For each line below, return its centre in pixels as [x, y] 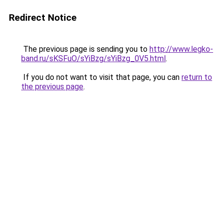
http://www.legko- [181, 49]
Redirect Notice [43, 18]
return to [197, 77]
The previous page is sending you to [85, 49]
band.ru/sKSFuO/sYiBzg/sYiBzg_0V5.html [93, 58]
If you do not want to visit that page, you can [101, 77]
